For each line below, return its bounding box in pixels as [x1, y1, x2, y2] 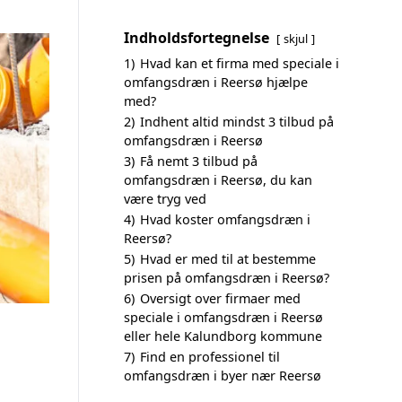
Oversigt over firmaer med [140, 290, 301, 307]
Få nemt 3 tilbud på [140, 153, 258, 170]
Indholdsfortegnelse [124, 28, 269, 48]
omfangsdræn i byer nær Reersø [124, 367, 321, 384]
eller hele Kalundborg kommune [124, 328, 322, 345]
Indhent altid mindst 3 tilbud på [140, 113, 334, 130]
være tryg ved [124, 190, 206, 207]
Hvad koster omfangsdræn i [140, 211, 310, 228]
